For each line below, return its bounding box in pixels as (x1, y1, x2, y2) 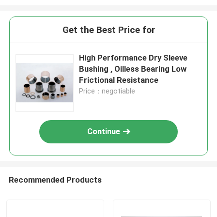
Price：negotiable (79, 87, 136, 95)
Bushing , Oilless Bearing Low (79, 64, 187, 74)
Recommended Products (8, 174, 102, 185)
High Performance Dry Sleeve (79, 53, 188, 63)
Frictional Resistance (79, 75, 159, 85)
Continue (87, 126, 121, 137)
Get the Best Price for (62, 24, 155, 36)
